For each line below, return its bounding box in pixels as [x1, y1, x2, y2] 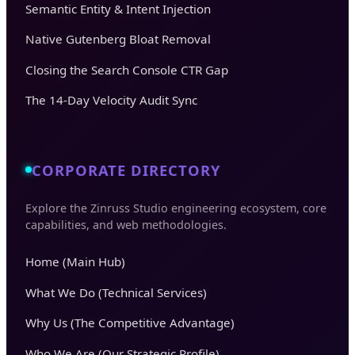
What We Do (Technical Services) [25, 284, 207, 300]
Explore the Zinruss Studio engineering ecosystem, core [25, 200, 326, 216]
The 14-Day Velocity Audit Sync [25, 92, 197, 109]
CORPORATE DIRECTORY [32, 159, 220, 180]
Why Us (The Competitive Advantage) [25, 315, 235, 331]
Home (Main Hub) [25, 253, 125, 269]
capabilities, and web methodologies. [25, 216, 227, 232]
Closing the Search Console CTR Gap [25, 61, 228, 78]
